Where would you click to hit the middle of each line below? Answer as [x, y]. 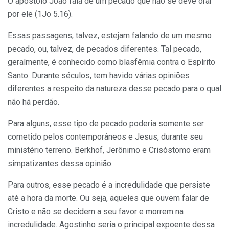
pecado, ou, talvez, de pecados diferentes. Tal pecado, [105, 49]
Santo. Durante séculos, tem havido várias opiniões [99, 76]
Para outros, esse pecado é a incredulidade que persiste [109, 185]
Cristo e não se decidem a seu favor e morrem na [96, 212]
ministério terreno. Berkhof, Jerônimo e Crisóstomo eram [109, 150]
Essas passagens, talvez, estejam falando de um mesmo [110, 36]
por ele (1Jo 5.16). [40, 14]
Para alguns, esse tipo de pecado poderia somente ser [106, 124]
